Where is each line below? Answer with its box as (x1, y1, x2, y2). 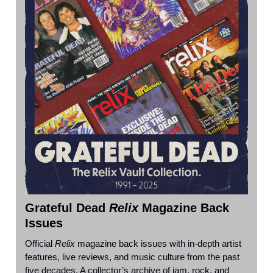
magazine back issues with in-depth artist (75, 238, 241, 249)
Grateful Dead (25, 200, 109, 214)
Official (25, 238, 55, 249)
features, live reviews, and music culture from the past (25, 251, 239, 262)
